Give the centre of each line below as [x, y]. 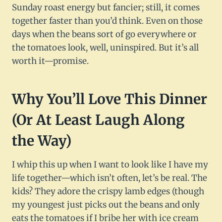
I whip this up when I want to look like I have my [110, 165]
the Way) [42, 141]
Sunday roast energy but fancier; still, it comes [106, 8]
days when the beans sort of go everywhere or [104, 34]
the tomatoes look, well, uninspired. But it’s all [105, 48]
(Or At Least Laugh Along [98, 120]
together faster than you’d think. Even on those [107, 21]
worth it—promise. [50, 61]
